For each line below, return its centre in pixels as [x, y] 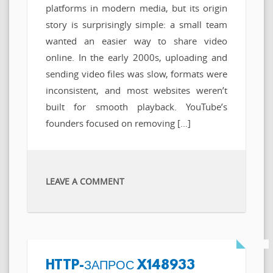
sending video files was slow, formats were [136, 73]
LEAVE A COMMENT [85, 181]
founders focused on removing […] [118, 123]
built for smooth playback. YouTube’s [136, 106]
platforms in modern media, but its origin [136, 8]
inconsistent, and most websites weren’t [136, 90]
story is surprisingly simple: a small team [136, 24]
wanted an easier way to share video [136, 41]
